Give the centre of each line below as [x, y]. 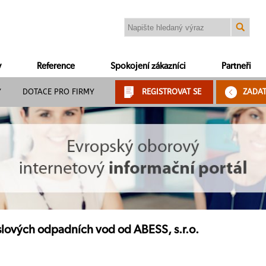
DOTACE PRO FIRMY [58, 92]
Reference [56, 66]
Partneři [236, 66]
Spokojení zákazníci [148, 66]
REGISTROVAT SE [172, 92]
